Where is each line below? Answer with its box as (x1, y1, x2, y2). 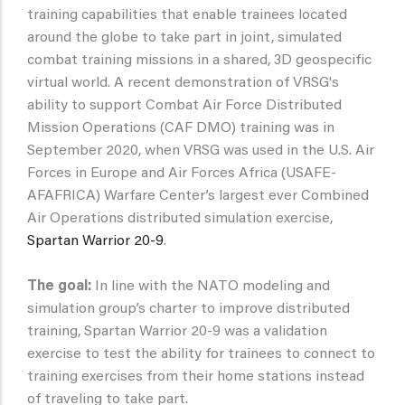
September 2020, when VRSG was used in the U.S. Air (27, 144, 374, 159)
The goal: (27, 279, 91, 295)
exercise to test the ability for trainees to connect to (27, 347, 375, 363)
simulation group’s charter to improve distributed (27, 302, 350, 317)
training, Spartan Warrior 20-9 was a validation (27, 325, 327, 340)
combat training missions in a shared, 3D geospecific (27, 53, 372, 69)
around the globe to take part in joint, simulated (27, 31, 342, 46)
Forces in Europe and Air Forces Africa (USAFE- (27, 166, 336, 182)
